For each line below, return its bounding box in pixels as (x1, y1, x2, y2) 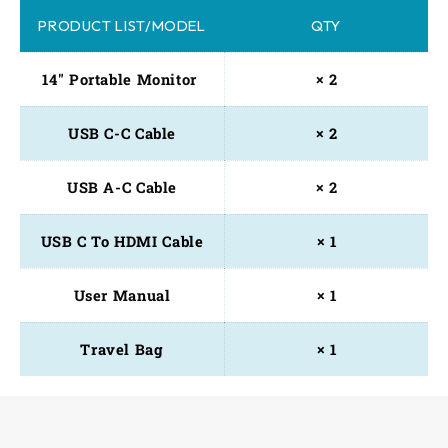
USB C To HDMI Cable (40, 231, 204, 251)
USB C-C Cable (67, 123, 177, 143)
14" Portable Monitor (42, 69, 202, 89)
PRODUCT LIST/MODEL (38, 15, 206, 35)
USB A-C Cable (66, 177, 178, 197)
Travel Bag (80, 339, 164, 359)
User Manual (73, 285, 171, 305)
